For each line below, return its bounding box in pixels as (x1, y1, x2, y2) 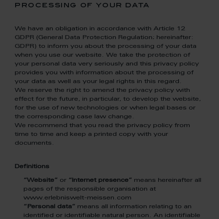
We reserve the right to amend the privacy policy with (15, 88, 190, 93)
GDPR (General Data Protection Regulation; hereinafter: (15, 35, 194, 41)
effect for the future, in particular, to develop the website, (15, 96, 201, 102)
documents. (15, 140, 54, 146)
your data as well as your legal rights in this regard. (15, 79, 182, 85)
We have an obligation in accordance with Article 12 (15, 26, 185, 32)
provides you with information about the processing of (15, 70, 194, 76)
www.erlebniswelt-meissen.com (23, 195, 131, 201)
